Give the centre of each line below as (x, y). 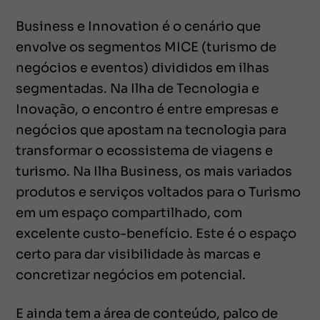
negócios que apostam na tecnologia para (151, 130)
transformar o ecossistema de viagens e (144, 151)
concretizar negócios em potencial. (131, 275)
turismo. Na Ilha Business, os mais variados (154, 172)
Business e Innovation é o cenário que (138, 27)
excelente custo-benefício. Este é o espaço (156, 234)
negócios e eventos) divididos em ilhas (142, 68)
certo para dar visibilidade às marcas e (138, 255)
